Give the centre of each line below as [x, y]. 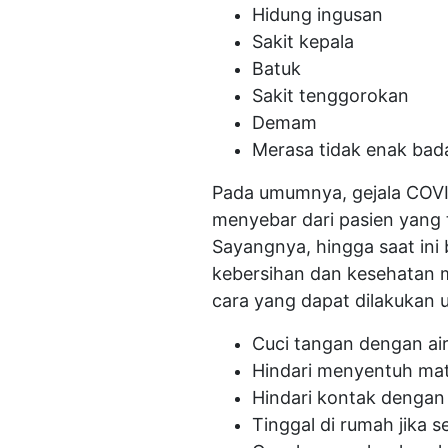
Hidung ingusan [317, 14]
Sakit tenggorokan [330, 95]
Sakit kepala [303, 41]
